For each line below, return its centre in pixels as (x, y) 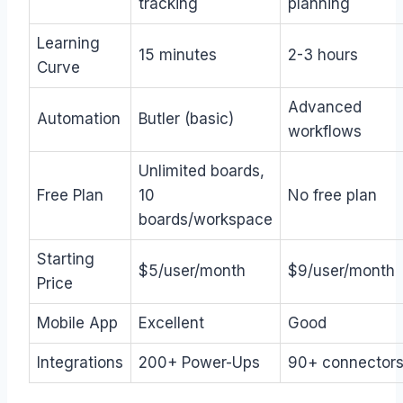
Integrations (80, 363)
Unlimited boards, (201, 171)
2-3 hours (323, 55)
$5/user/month (192, 271)
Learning (68, 43)
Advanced (325, 107)
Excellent (171, 323)
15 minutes (178, 55)
